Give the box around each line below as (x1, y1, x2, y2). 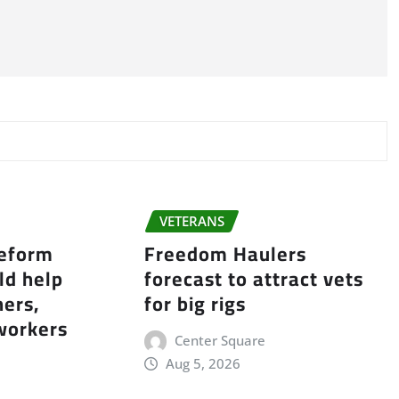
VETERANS (159, 212, 224, 231)
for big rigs (143, 284, 246, 322)
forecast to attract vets (143, 259, 363, 297)
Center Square (175, 330, 266, 349)
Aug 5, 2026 (166, 354, 241, 372)
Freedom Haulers (143, 234, 306, 273)
